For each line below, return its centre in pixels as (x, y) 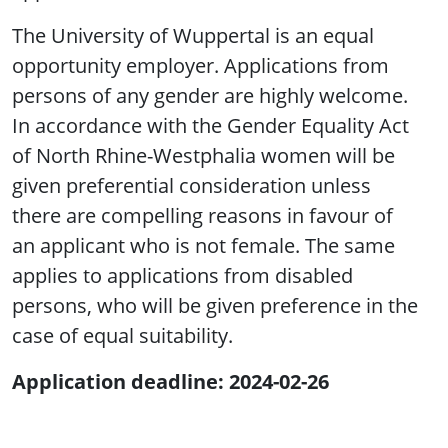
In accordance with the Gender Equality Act (210, 126)
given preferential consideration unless (191, 186)
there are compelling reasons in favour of (202, 216)
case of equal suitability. (122, 336)
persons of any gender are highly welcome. (210, 96)
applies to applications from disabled (182, 276)
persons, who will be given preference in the (215, 306)
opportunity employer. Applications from (200, 66)
